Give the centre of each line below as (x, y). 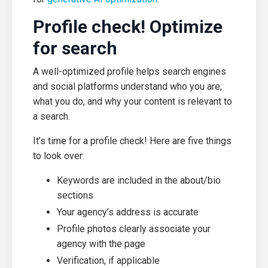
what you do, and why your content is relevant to (133, 101)
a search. (51, 116)
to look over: (60, 156)
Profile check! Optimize (128, 26)
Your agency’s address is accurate (128, 212)
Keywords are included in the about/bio (139, 180)
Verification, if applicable (108, 261)
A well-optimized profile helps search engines (130, 71)
